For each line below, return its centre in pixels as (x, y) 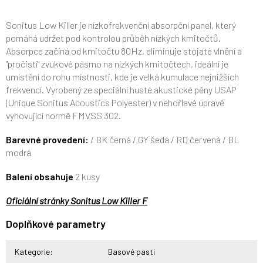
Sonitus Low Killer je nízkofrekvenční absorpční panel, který (121, 25)
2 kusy (87, 177)
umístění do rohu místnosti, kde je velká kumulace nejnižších (122, 77)
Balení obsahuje (40, 177)
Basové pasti (131, 252)
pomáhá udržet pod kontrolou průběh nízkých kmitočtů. (113, 38)
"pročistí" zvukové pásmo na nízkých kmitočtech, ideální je (117, 64)
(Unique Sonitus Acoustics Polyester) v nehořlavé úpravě (115, 103)
